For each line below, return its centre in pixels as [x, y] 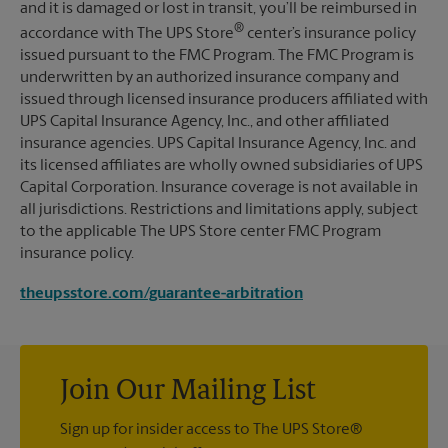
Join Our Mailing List [188, 392]
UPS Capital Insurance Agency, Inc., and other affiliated [204, 122]
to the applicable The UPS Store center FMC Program [200, 232]
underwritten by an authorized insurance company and [209, 78]
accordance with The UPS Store [127, 34]
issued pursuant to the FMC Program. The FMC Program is [217, 56]
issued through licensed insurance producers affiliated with [224, 100]
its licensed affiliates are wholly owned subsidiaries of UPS [221, 166]
